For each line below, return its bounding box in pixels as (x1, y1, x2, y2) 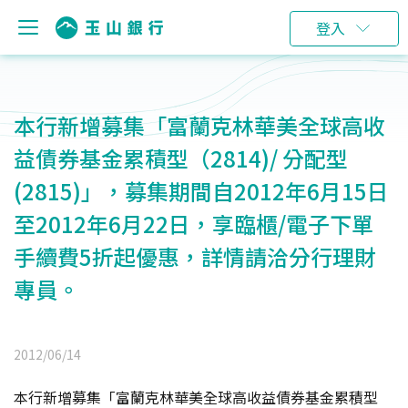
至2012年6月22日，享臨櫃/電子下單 (14, 208, 373, 240)
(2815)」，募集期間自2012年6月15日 (14, 175, 389, 207)
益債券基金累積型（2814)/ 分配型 (14, 142, 348, 174)
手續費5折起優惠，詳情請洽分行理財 (14, 240, 376, 272)
